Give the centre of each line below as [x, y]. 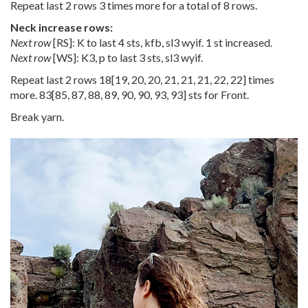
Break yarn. [37, 117]
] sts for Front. [216, 95]
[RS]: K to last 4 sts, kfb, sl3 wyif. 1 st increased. [162, 43]
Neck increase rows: [62, 27]
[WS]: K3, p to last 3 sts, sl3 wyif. [127, 58]
